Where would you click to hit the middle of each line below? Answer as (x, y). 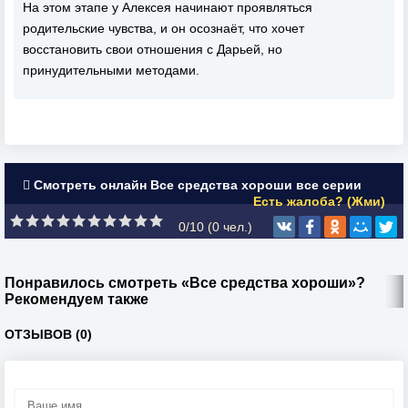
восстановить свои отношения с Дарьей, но (153, 49)
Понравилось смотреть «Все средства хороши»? (185, 283)
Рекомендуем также (76, 299)
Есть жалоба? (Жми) (319, 201)
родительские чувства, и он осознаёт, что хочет (163, 28)
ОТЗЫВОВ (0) (48, 334)
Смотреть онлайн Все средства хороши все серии (196, 185)
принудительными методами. (111, 70)
